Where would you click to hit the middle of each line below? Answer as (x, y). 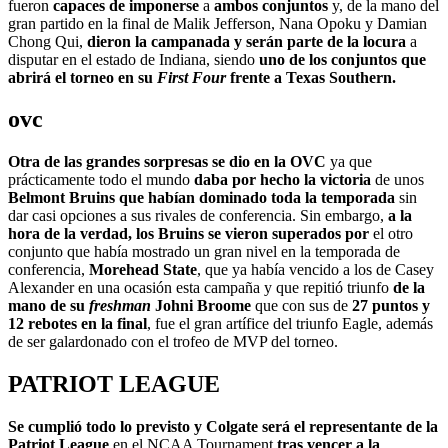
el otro (391, 234)
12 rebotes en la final (77, 324)
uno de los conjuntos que (342, 59)
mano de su (48, 306)
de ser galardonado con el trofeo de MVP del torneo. (173, 342)
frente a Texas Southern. (311, 77)
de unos (397, 180)
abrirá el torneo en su (82, 77)
